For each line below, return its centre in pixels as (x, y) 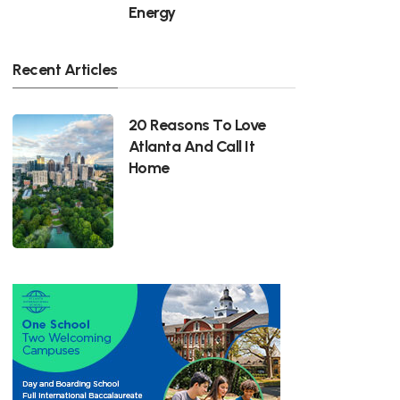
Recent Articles (65, 70)
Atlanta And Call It (192, 146)
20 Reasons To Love (197, 125)
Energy (152, 12)
